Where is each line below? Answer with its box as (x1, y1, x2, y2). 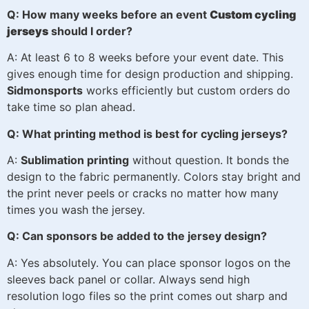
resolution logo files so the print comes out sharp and (7, 288, 288, 303)
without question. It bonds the (129, 152, 289, 167)
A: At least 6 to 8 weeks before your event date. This (7, 50, 283, 65)
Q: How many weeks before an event (7, 7, 210, 21)
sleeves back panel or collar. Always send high (7, 272, 250, 286)
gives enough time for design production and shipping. (7, 67, 293, 81)
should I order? (48, 23, 132, 38)
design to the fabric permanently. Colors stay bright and (7, 169, 301, 183)
